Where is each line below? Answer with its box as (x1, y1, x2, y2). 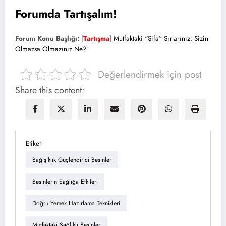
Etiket (26, 139, 41, 148)
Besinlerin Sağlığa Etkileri (32, 177, 98, 186)
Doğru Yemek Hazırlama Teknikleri (32, 198, 120, 208)
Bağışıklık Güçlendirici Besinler (32, 155, 111, 164)
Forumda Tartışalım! (15, 5, 117, 22)
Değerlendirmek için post (97, 67, 202, 81)
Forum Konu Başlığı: (15, 34, 79, 43)
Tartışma (83, 34, 109, 43)
